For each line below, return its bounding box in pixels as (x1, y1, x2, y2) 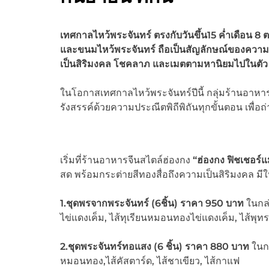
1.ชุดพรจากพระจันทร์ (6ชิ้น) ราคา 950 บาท (59, 198, 244, 210)
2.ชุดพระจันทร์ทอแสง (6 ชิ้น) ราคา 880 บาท (59, 241, 249, 253)
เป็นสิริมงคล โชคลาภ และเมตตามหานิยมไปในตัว (59, 58, 268, 70)
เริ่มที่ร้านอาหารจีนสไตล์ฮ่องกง (59, 154, 193, 166)
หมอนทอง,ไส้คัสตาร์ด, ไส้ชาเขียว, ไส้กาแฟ (59, 255, 242, 267)
